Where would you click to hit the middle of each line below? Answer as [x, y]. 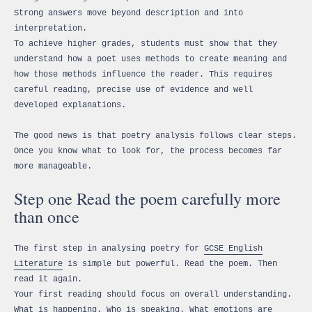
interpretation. [50, 28]
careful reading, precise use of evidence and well [133, 89]
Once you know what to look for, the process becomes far [148, 151]
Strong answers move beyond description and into [128, 13]
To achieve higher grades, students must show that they [146, 44]
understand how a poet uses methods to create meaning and [150, 59]
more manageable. [53, 166]
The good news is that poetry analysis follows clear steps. [155, 135]
